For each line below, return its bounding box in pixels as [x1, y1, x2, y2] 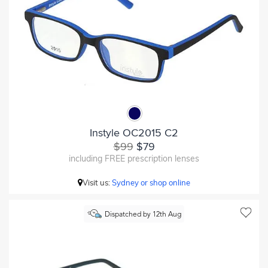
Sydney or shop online [112, 177, 190, 187]
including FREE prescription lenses [69, 153, 199, 164]
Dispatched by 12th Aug [104, 211, 181, 218]
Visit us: [83, 177, 112, 187]
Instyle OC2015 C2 [90, 126, 178, 139]
